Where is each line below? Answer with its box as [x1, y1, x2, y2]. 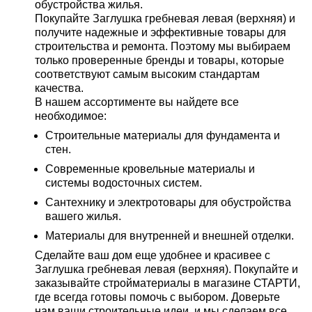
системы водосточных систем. [45, 177, 202, 189]
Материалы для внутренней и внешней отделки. [45, 230, 294, 242]
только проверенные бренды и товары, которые [35, 54, 284, 66]
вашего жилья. [45, 210, 121, 222]
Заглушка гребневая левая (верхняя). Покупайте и [35, 263, 298, 275]
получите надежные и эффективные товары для [35, 26, 286, 38]
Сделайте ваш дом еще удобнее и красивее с [35, 249, 270, 261]
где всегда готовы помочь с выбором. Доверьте [35, 291, 280, 303]
